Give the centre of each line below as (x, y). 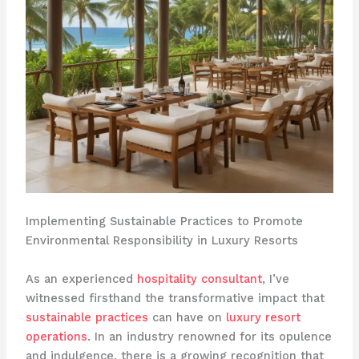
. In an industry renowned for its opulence (209, 336)
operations (56, 336)
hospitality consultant (199, 278)
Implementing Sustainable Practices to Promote (164, 222)
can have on (187, 317)
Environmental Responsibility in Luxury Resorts (161, 241)
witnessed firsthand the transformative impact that (175, 298)
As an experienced (81, 278)
